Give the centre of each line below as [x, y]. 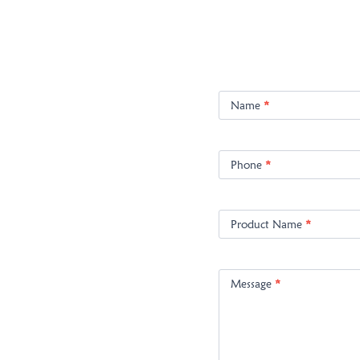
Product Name [268, 225]
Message [253, 284]
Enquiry [239, 104]
